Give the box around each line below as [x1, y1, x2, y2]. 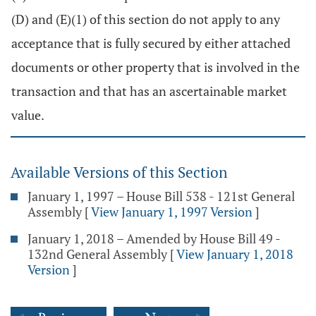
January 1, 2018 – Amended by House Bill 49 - [28, 230, 280, 247]
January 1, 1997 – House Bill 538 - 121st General [28, 188, 295, 205]
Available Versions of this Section [11, 162, 227, 182]
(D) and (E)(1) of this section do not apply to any [11, 11, 280, 28]
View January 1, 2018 [176, 245, 293, 262]
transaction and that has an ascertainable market [11, 83, 287, 99]
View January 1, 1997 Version [91, 203, 253, 220]
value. [11, 107, 44, 123]
